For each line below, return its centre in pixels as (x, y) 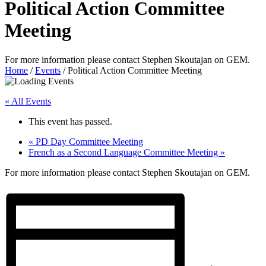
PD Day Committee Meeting (88, 141)
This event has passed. (70, 121)
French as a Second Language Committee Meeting (124, 152)
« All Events (28, 101)
